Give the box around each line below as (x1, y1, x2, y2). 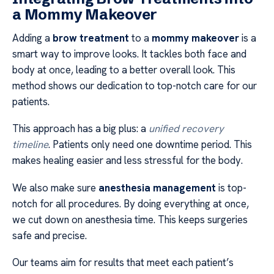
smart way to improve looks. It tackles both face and (12, 46, 246, 61)
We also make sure (12, 180, 98, 194)
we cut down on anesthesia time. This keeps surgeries (12, 212, 248, 226)
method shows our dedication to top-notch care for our (12, 78, 257, 92)
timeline (12, 138, 48, 152)
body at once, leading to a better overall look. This (12, 62, 235, 76)
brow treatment (53, 31, 129, 45)
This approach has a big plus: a (12, 122, 149, 136)
